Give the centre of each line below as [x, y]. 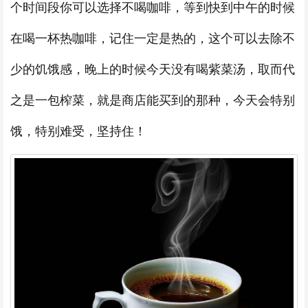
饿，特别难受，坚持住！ [78, 132]
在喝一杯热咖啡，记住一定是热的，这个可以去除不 [153, 39]
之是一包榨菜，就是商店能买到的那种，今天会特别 [153, 101]
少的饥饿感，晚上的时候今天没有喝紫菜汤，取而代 [153, 70]
